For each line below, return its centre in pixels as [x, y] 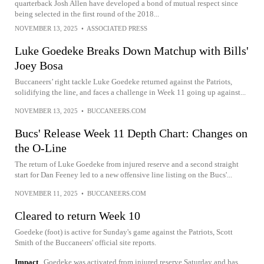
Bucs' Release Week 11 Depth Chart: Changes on [131, 133]
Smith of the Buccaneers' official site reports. [85, 242]
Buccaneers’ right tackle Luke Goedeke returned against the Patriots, [123, 82]
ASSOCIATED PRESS [117, 28]
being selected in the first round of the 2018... [87, 14]
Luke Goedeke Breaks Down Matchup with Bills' [132, 51]
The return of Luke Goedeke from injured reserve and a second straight [127, 164]
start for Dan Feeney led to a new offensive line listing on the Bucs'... [123, 175]
